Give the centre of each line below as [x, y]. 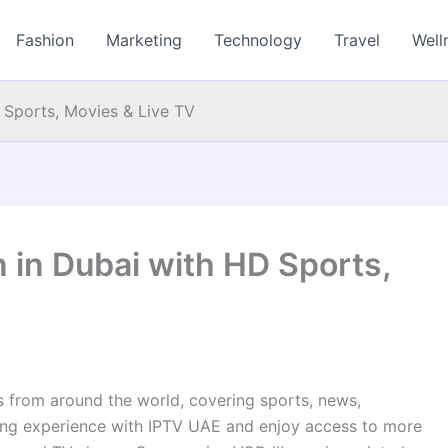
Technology [258, 40]
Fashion [45, 40]
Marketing [144, 40]
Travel [357, 40]
